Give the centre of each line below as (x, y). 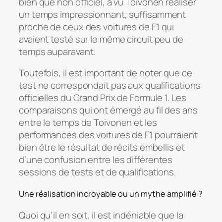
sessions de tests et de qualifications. (98, 172)
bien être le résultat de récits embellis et (102, 147)
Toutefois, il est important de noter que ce (106, 73)
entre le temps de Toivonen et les (88, 123)
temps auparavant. (57, 51)
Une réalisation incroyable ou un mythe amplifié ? (111, 194)
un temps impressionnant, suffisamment (103, 14)
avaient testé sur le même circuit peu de (101, 39)
